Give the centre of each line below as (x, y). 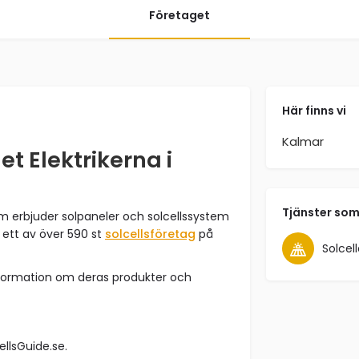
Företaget (179, 15)
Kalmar (303, 141)
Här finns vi (314, 111)
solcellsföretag (150, 234)
